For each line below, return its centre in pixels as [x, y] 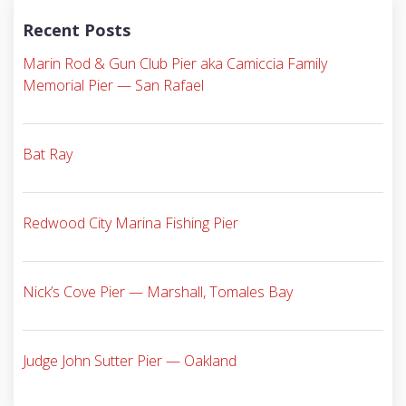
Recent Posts [77, 30]
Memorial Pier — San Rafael [113, 86]
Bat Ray [48, 155]
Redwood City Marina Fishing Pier [130, 223]
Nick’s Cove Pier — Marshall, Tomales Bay [158, 292]
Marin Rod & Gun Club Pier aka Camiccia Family [175, 64]
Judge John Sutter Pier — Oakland [130, 361]
